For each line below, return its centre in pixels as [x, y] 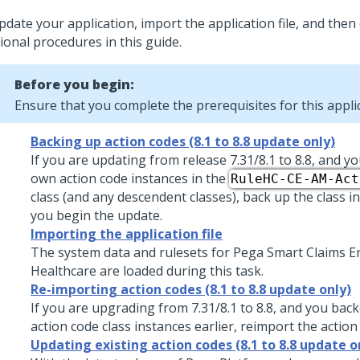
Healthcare [63, 271]
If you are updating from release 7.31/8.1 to [163, 160]
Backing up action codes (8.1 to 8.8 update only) [183, 141]
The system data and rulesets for [132, 252]
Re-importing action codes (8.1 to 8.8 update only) [191, 289]
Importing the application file [127, 234]
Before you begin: [74, 84]
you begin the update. [96, 215]
